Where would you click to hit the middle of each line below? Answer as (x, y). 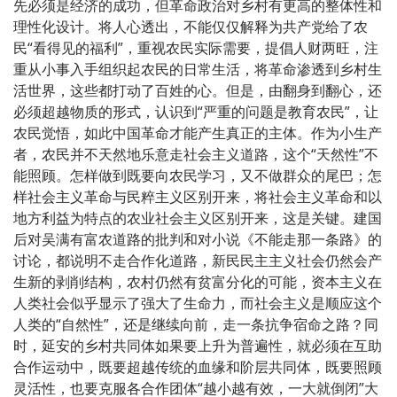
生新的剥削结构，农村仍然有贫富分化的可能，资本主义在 (198, 281)
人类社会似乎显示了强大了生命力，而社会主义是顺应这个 (198, 303)
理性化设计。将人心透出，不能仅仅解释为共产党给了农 (191, 26)
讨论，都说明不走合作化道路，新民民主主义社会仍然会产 (198, 260)
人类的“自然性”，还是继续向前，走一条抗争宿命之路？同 (196, 324)
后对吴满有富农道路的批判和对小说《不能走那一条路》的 (198, 239)
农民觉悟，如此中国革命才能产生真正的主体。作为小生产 (198, 132)
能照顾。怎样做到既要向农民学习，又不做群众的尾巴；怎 (198, 175)
